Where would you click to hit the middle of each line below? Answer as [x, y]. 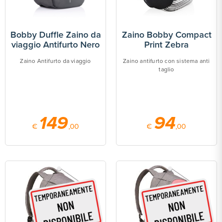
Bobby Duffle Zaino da [55, 35]
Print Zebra [166, 45]
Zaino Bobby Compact [166, 35]
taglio [166, 69]
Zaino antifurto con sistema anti [166, 61]
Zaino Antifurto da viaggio [55, 61]
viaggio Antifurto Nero [55, 45]
